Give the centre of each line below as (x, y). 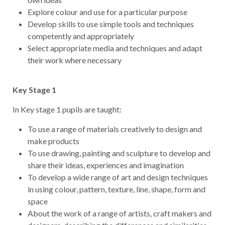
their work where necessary (75, 60)
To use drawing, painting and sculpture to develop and (119, 153)
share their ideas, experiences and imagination (106, 165)
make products (53, 141)
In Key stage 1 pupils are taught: (67, 109)
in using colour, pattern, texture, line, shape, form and (117, 189)
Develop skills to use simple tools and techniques (111, 24)
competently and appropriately (81, 36)
